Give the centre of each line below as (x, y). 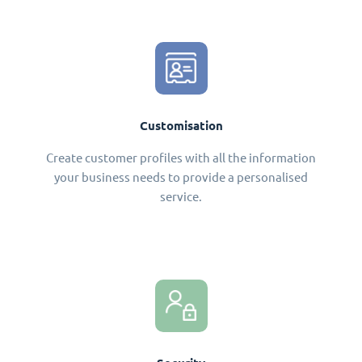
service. (181, 196)
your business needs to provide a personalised (181, 177)
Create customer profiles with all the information (181, 158)
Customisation (181, 125)
